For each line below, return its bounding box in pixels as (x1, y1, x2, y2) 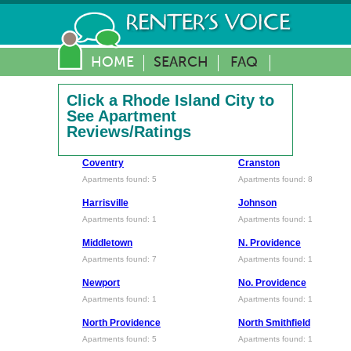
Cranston (238, 157, 280, 168)
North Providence (82, 317, 161, 328)
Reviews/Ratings (67, 123, 191, 140)
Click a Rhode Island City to (67, 92, 274, 109)
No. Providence (238, 277, 306, 288)
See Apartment (67, 107, 176, 125)
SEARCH (154, 56, 208, 70)
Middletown (82, 237, 132, 248)
